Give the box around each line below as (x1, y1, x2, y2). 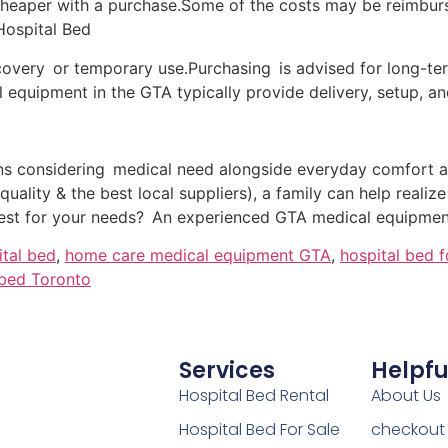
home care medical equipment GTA (65, 245, 331, 266)
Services (178, 355, 275, 387)
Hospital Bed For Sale (178, 418, 340, 442)
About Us (370, 384, 441, 408)
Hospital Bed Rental (178, 384, 329, 408)
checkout (370, 418, 445, 442)
